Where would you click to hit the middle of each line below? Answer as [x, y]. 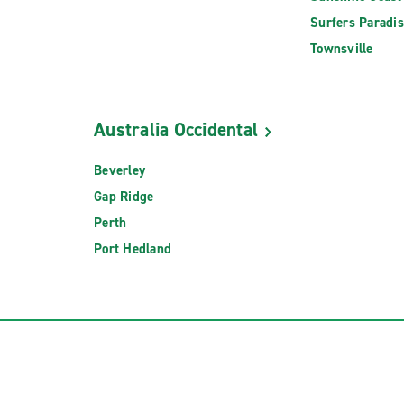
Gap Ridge [124, 196]
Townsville [342, 49]
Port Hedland [133, 248]
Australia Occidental [176, 130]
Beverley [119, 170]
